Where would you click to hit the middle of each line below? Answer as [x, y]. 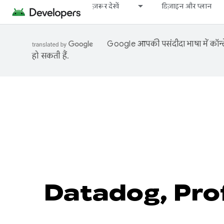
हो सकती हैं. [50, 56]
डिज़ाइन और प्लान [186, 6]
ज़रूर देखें [106, 6]
